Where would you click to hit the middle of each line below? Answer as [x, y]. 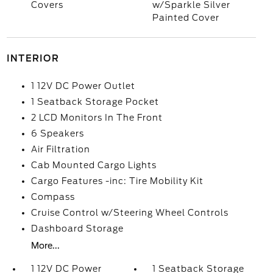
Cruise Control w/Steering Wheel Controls [129, 213]
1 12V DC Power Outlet [83, 86]
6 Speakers [57, 133]
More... [45, 246]
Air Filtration [60, 149]
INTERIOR [33, 58]
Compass [53, 197]
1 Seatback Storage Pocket [95, 102]
